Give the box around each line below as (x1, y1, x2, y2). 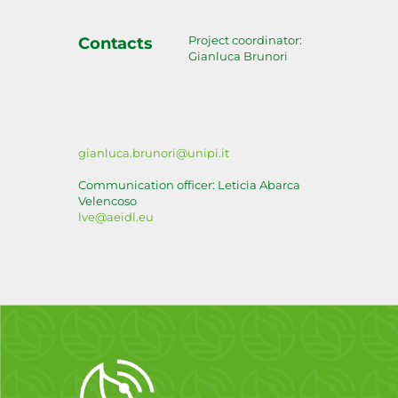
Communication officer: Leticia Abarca (78, 177, 301, 192)
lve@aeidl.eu (78, 209, 155, 224)
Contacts (78, 33, 153, 53)
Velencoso (78, 193, 138, 208)
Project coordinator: (187, 32, 302, 47)
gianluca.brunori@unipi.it (78, 145, 230, 160)
